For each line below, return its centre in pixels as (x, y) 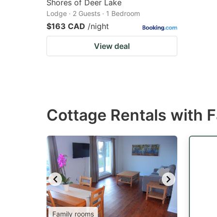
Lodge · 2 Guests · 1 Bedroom (93, 13)
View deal (112, 46)
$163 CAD (66, 26)
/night (98, 26)
